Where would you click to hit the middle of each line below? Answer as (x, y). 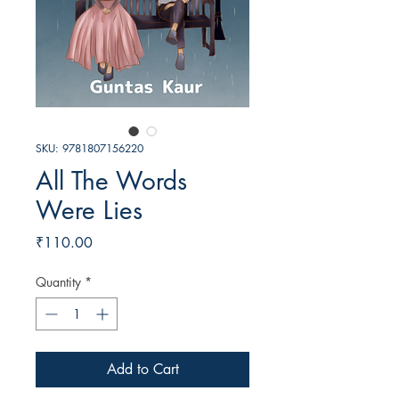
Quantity (58, 282)
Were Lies (89, 211)
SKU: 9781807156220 (90, 149)
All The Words (111, 181)
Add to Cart (142, 370)
